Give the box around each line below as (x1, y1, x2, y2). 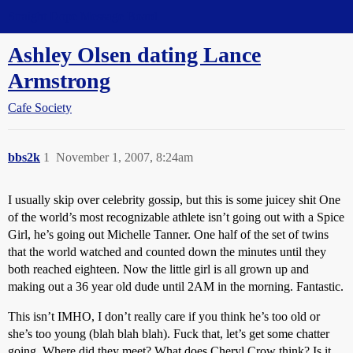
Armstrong (8, 69, 110, 93)
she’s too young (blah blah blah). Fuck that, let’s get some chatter (8, 327, 329, 340)
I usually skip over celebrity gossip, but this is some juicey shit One (8, 193, 340, 206)
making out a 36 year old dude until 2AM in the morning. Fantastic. (8, 280, 344, 293)
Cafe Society (8, 101, 72, 114)
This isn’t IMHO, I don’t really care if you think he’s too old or (8, 310, 320, 323)
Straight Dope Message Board (8, 9, 158, 23)
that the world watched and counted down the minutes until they (8, 245, 326, 258)
